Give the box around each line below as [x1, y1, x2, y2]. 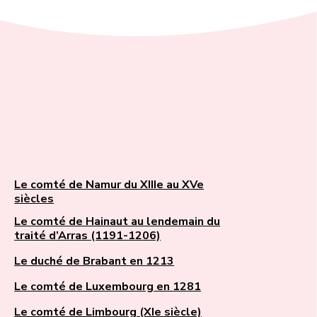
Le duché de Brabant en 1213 [14, 253, 175, 270]
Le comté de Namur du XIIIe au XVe [14, 177, 204, 193]
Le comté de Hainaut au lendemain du [14, 214, 31, 230]
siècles [14, 191, 54, 207]
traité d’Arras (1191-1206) [14, 228, 161, 244]
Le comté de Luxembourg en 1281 [14, 279, 202, 295]
